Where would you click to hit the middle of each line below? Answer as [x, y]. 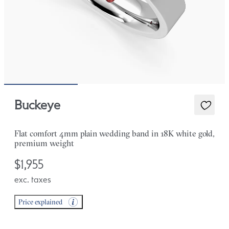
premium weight [44, 143]
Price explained [40, 202]
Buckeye [37, 105]
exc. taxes [33, 180]
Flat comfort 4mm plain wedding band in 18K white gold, [114, 134]
